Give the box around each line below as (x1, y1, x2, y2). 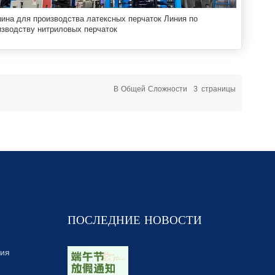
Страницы (201, 83, 236, 96)
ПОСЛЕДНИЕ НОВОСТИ (67, 211, 202, 231)
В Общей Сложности (114, 83, 190, 96)
